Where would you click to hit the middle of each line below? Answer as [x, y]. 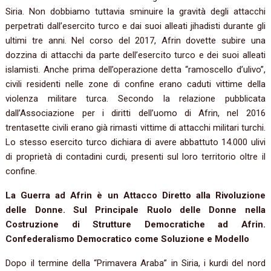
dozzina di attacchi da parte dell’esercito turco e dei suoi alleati [135, 55]
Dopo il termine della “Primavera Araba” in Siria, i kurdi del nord [135, 263]
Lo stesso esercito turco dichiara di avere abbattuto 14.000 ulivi [135, 142]
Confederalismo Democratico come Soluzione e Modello [128, 239]
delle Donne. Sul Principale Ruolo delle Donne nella [135, 210]
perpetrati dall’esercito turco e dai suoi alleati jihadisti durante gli [135, 26]
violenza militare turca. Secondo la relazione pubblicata [135, 99]
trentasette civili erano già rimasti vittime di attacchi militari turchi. [135, 128]
